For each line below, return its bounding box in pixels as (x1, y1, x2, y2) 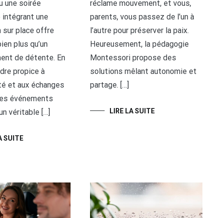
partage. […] (90, 80, 129, 90)
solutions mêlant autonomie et (90, 66, 197, 76)
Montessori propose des (90, 53, 177, 62)
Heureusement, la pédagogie (90, 39, 189, 49)
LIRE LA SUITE (109, 107, 155, 115)
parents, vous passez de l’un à (90, 12, 195, 21)
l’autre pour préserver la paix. (90, 25, 189, 35)
